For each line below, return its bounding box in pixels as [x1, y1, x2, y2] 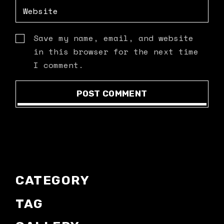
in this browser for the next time [33, 45, 199, 57]
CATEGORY [15, 173, 90, 187]
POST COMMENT [76, 88, 147, 98]
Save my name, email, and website [33, 32, 194, 44]
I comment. [33, 59, 84, 71]
